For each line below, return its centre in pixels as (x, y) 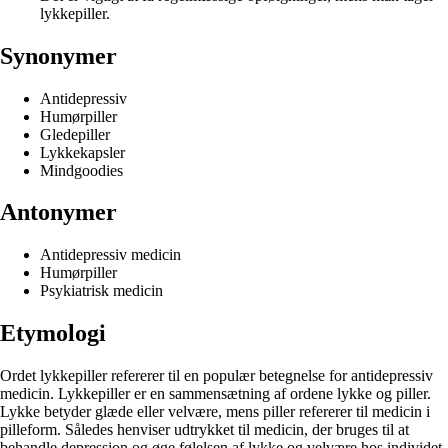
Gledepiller (75, 134)
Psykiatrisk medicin (101, 291)
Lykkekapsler (82, 152)
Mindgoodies (81, 170)
